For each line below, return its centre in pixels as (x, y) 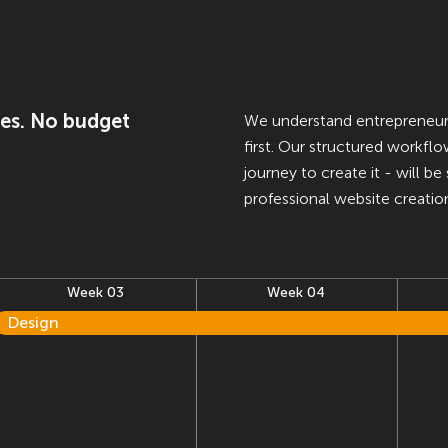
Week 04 (296, 292)
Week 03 (95, 292)
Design (33, 322)
